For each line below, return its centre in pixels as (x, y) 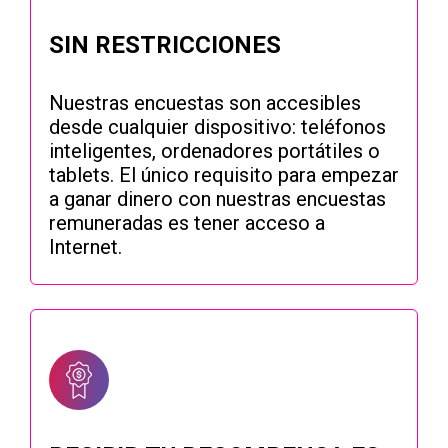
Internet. (85, 247)
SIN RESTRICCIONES (165, 45)
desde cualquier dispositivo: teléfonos (217, 127)
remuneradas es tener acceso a (187, 223)
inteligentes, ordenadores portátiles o (214, 151)
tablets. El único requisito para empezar (224, 175)
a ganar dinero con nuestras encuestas (217, 199)
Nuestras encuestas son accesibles (205, 103)
